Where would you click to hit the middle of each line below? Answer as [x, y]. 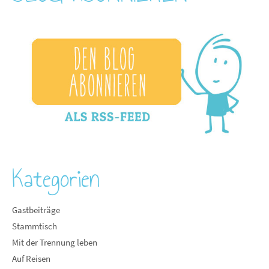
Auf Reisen [31, 259]
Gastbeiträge [36, 210]
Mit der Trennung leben [55, 243]
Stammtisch [35, 226]
